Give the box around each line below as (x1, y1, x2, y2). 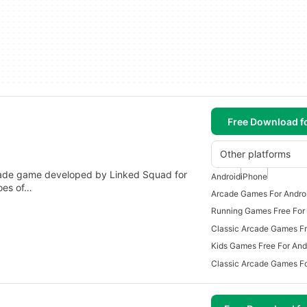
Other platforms (220, 148, 291, 160)
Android (211, 171, 241, 182)
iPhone (241, 171, 267, 182)
